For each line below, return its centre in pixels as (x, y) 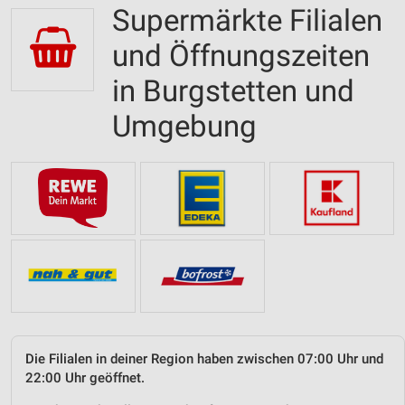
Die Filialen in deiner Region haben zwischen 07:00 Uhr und (204, 358)
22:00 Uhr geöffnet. (85, 377)
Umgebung (184, 126)
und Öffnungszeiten (241, 56)
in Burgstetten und (233, 91)
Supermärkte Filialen (247, 20)
